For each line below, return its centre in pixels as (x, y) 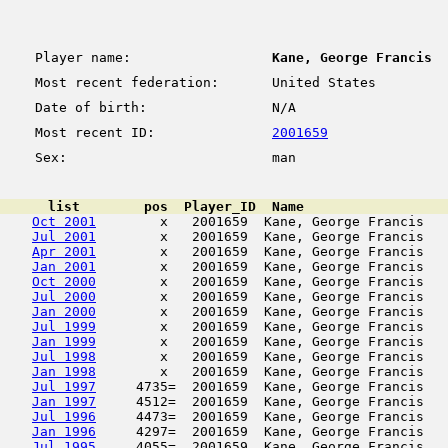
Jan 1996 (64, 431)
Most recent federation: (119, 82)
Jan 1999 (64, 341)
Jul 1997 (64, 386)
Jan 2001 (64, 266)
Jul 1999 (64, 326)
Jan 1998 (64, 371)
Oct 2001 (64, 221)
